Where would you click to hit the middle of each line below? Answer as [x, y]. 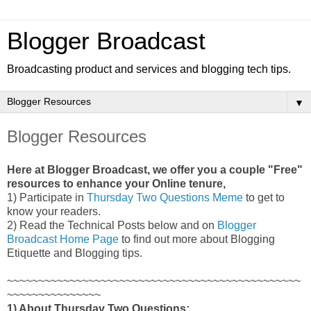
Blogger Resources [77, 136]
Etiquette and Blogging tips [73, 253]
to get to [264, 197]
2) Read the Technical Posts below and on [112, 225]
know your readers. [55, 211]
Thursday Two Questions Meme [165, 197]
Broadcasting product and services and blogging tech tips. [149, 69]
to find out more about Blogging [198, 239]
